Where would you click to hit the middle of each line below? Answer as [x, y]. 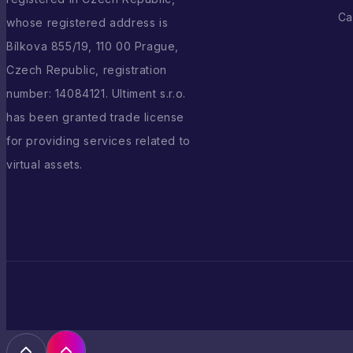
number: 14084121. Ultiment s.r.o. [96, 93]
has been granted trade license [96, 117]
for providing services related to [98, 140]
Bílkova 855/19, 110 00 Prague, [93, 46]
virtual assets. [45, 164]
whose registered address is [87, 22]
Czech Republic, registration [87, 69]
